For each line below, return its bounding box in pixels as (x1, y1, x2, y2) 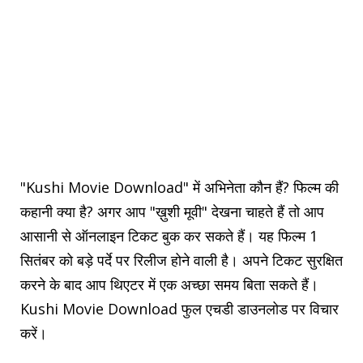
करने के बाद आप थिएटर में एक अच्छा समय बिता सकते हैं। (20, 275, 318, 295)
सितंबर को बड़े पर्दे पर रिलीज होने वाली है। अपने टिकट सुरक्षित (20, 250, 343, 271)
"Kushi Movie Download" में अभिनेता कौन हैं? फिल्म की (20, 177, 339, 198)
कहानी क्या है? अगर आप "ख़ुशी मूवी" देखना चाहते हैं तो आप (20, 202, 324, 222)
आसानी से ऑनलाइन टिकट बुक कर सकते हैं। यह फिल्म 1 (20, 226, 318, 246)
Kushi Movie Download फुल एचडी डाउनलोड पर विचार (20, 299, 339, 319)
